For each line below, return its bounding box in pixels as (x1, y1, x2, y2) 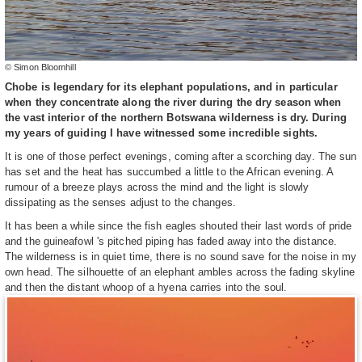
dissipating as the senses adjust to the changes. (5, 196, 236, 209)
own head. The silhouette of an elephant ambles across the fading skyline (5, 266, 356, 279)
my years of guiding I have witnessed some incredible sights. (5, 127, 318, 140)
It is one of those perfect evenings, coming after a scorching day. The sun (5, 150, 357, 163)
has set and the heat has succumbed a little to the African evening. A (5, 166, 333, 179)
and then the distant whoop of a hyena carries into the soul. (5, 281, 288, 294)
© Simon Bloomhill (5, 62, 76, 73)
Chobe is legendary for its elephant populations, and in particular (5, 81, 338, 94)
